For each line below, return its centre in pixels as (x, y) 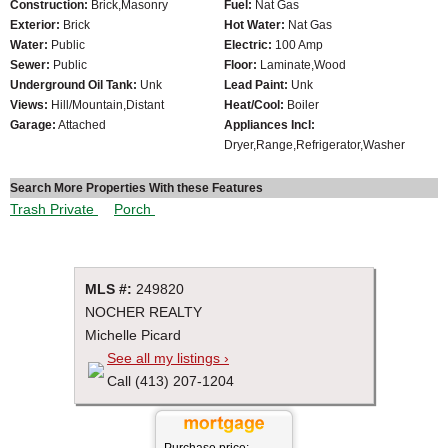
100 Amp (297, 44)
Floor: (240, 64)
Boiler (301, 104)
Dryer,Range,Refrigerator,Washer (314, 144)
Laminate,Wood (301, 64)
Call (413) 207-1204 (170, 381)
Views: (29, 104)
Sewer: (30, 64)
